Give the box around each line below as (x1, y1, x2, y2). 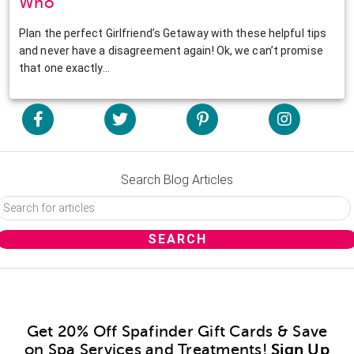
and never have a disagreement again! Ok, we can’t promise (19, 43, 323, 57)
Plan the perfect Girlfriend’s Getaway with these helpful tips (19, 26, 327, 40)
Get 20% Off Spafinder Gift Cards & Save (26, 322, 328, 341)
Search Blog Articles (121, 171, 233, 187)
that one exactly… (19, 61, 110, 74)
